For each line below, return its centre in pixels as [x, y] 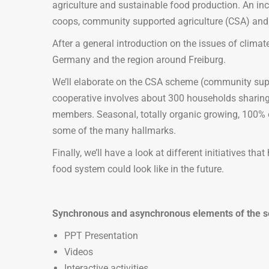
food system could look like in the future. [138, 169]
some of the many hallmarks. [114, 130]
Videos [79, 252]
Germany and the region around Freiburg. [139, 59]
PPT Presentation [101, 235]
